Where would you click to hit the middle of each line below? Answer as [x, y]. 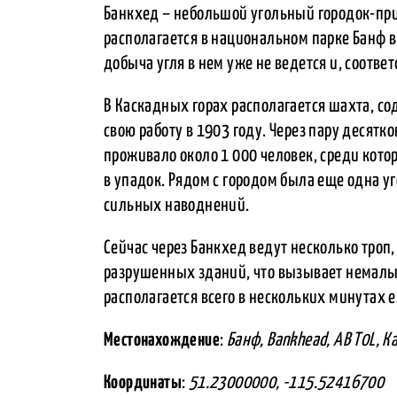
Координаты [143, 382]
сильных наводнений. [177, 205]
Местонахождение [162, 340]
